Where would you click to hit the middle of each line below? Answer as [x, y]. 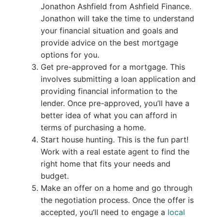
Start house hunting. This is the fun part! [114, 139]
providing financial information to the [109, 91]
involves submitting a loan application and [118, 79]
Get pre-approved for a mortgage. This [113, 67]
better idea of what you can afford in [108, 115]
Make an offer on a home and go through [116, 188]
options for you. [70, 54]
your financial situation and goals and [109, 30]
